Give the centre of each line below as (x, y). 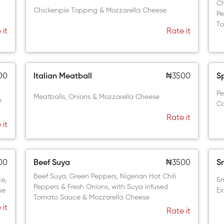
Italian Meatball (63, 76)
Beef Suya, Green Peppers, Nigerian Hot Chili (105, 176)
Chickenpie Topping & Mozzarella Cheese (100, 10)
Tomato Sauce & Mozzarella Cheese (92, 197)
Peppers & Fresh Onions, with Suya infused (101, 187)
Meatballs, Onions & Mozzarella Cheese (97, 97)
